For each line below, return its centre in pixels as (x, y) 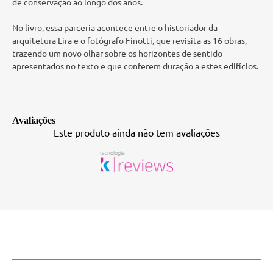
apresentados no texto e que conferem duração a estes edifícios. (135, 66)
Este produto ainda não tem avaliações (136, 132)
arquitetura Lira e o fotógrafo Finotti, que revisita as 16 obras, (129, 40)
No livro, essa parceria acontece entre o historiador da (115, 27)
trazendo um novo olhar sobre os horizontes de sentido (117, 53)
